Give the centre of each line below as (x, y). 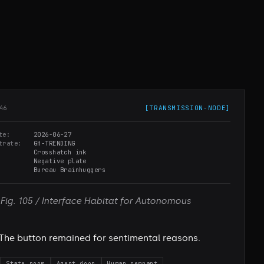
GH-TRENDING (55, 143)
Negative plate (60, 161)
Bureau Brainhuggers (70, 170)
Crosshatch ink (60, 152)
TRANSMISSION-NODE (188, 108)
